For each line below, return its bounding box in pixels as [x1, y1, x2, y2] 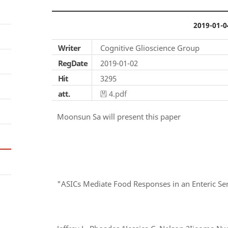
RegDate [58, 58, 88, 68]
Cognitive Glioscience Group [100, 43, 199, 53]
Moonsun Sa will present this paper [57, 111, 181, 122]
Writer [58, 43, 80, 53]
